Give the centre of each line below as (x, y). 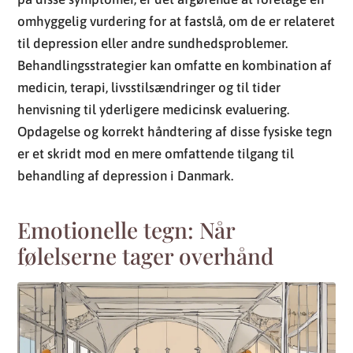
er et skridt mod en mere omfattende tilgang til (156, 52)
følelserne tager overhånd (146, 154)
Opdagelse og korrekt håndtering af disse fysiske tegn (175, 30)
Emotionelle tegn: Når (126, 128)
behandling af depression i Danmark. (126, 74)
